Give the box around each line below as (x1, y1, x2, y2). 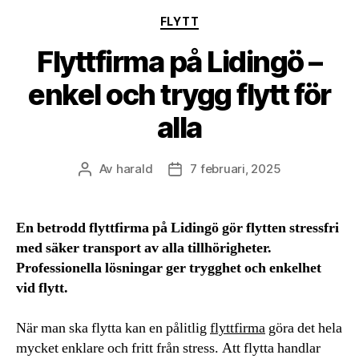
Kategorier (179, 10, 247, 26)
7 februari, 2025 (190, 160, 281, 176)
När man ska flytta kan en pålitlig (16, 318, 210, 337)
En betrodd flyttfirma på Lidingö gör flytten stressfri (16, 218, 339, 237)
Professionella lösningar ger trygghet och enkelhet (16, 258, 321, 277)
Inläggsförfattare (83, 161, 182, 177)
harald (115, 160, 153, 176)
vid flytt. (16, 278, 68, 297)
